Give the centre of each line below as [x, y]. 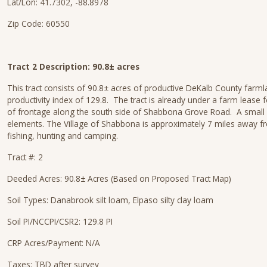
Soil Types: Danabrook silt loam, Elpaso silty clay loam [110, 200]
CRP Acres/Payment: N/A [54, 243]
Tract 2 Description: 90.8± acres [73, 66]
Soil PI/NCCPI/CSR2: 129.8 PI [60, 221]
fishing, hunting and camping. [65, 136]
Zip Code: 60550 [38, 24]
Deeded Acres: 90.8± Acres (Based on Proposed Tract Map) [119, 178]
